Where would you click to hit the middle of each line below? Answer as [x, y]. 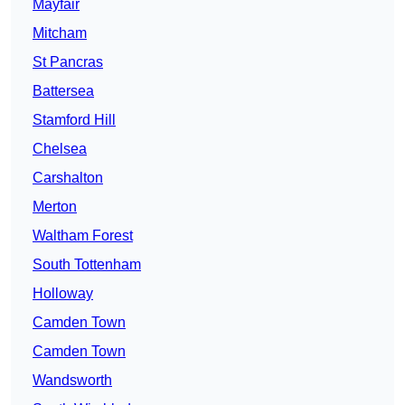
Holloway [63, 294]
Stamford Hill [74, 120]
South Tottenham [87, 265]
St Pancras [68, 62]
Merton [55, 207]
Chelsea [60, 149]
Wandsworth [72, 381]
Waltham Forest [83, 236]
